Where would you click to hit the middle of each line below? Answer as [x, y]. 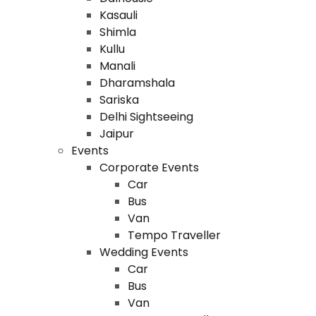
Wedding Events [144, 252]
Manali [117, 66]
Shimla [117, 32]
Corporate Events [149, 168]
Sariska [119, 100]
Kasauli [118, 15]
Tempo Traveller [174, 235]
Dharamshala [137, 83]
